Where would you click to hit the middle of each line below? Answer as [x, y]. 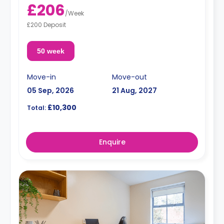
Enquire [112, 142]
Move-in [41, 77]
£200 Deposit [46, 24]
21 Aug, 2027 [134, 90]
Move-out [129, 77]
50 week [50, 51]
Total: [36, 107]
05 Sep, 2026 [50, 90]
